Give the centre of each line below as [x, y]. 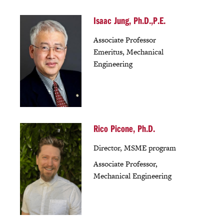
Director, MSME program [134, 147]
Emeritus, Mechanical [128, 51]
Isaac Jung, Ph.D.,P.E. [129, 20]
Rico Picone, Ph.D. [124, 128]
